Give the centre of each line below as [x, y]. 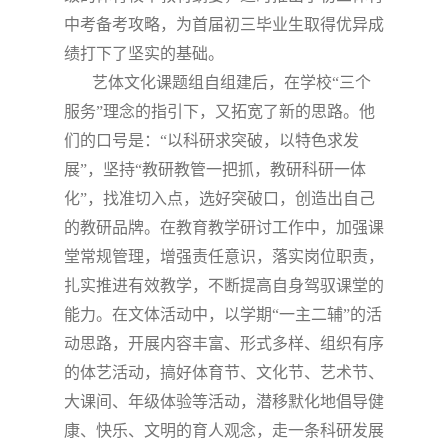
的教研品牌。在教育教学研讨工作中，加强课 [224, 227]
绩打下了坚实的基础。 [144, 53]
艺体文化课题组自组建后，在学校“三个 [231, 82]
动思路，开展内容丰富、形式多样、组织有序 [224, 343]
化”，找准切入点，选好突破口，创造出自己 [219, 198]
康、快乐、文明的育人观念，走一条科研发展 [224, 430]
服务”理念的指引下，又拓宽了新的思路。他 [219, 111]
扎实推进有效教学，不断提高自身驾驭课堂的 [224, 285]
